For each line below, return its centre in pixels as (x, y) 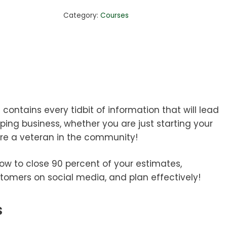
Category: (82, 16)
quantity (81, 24)
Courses (114, 16)
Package (82, 10)
